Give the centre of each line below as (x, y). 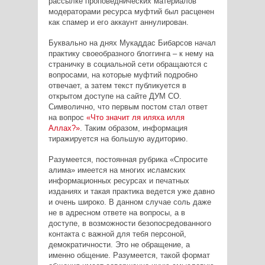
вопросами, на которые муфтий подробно (123, 75)
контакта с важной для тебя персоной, (117, 234)
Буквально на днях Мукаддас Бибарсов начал (132, 43)
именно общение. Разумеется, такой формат (129, 255)
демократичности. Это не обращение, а (119, 244)
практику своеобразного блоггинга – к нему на (131, 53)
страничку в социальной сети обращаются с (128, 64)
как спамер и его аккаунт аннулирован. (118, 22)
